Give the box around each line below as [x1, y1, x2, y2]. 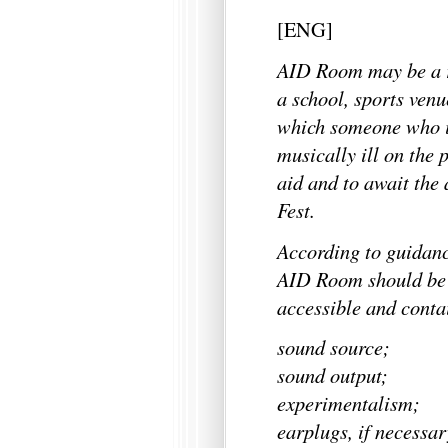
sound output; [277, 361, 388, 390]
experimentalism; [277, 389, 420, 418]
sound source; [277, 333, 390, 362]
